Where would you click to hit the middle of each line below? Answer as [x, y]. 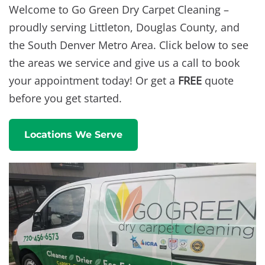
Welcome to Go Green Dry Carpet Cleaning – [119, 9]
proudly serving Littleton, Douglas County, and [124, 27]
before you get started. [65, 98]
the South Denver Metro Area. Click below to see [129, 45]
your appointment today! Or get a [93, 80]
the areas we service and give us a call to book [124, 62]
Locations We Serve [73, 134]
